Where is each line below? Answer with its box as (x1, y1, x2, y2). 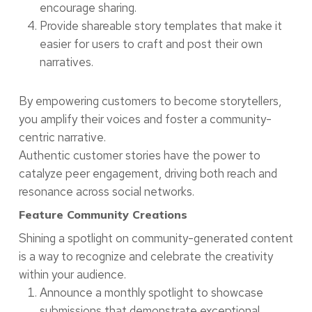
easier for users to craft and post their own (39, 36, 263, 52)
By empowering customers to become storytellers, (18, 93, 281, 109)
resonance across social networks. (18, 184, 194, 200)
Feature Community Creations (18, 208, 187, 222)
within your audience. (18, 267, 126, 283)
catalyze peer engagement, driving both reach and (18, 166, 277, 182)
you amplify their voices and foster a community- (18, 111, 272, 127)
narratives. (39, 54, 93, 70)
